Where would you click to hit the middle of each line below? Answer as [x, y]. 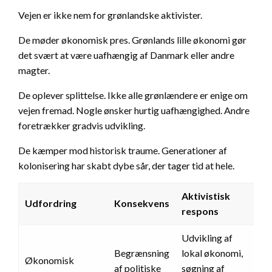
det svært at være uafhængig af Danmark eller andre [126, 55]
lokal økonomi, [212, 253]
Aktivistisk [206, 196]
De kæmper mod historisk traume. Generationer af [123, 151]
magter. [34, 70]
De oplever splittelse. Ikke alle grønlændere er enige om [133, 95]
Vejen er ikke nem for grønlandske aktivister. [110, 15]
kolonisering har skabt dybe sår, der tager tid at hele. [126, 166]
